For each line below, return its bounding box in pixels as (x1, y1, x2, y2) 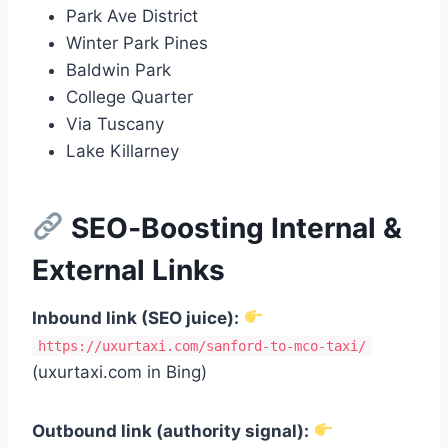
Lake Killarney (66, 140, 179, 161)
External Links (32, 252, 225, 287)
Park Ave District (66, 5, 198, 26)
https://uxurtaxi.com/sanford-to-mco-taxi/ (38, 337, 366, 354)
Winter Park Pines (66, 32, 208, 53)
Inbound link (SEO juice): (32, 307, 239, 328)
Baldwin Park (66, 59, 171, 80)
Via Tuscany (66, 113, 164, 134)
